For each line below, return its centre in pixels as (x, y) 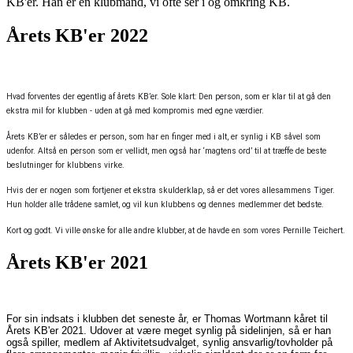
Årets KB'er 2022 (77, 36)
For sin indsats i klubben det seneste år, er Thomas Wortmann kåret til (167, 319)
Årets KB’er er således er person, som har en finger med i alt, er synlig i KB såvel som (163, 136)
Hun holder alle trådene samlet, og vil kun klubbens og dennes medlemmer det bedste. (165, 205)
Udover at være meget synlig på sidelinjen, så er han (210, 331)
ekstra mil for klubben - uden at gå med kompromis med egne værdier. (135, 110)
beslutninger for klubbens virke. (65, 165)
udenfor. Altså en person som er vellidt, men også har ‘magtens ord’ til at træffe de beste (166, 150)
